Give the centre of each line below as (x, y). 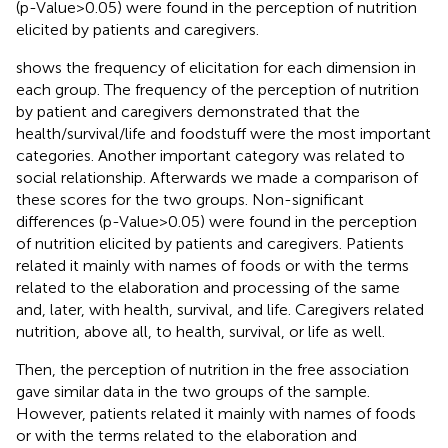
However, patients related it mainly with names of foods (216, 413)
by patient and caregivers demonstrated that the (188, 111)
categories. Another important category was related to (210, 155)
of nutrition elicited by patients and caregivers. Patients (210, 243)
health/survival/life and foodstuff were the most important (223, 133)
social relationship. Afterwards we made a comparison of (217, 177)
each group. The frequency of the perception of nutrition (217, 89)
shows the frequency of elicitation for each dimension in (216, 67)
